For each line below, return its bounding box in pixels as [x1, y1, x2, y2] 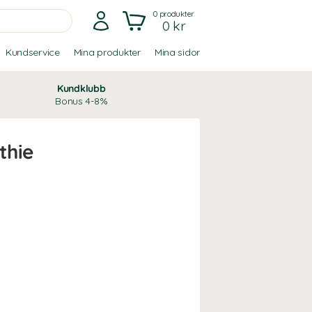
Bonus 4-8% [55, 95, 108, 107]
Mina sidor [154, 46, 200, 58]
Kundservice [5, 46, 60, 58]
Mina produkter [73, 46, 141, 58]
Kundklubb [56, 82, 106, 95]
